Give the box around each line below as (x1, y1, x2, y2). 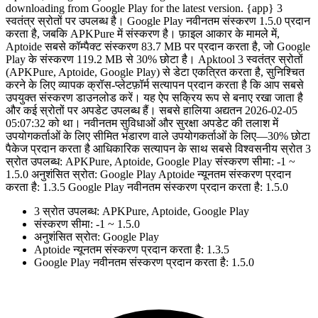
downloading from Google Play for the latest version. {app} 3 (6, 1, 283, 14)
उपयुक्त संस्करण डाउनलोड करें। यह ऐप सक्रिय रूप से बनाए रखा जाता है (6, 91, 303, 104)
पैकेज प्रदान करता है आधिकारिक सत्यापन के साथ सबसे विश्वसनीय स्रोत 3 (6, 142, 311, 155)
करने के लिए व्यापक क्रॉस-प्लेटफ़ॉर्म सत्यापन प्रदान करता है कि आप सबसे (6, 78, 304, 91)
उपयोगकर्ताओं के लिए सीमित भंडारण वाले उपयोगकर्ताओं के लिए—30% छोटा (6, 129, 310, 142)
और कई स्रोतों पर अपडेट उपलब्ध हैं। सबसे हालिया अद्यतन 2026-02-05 (6, 104, 297, 116)
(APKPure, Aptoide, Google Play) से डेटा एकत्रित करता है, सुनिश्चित (6, 65, 305, 78)
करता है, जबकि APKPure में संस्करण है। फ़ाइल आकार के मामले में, (6, 27, 280, 40)
